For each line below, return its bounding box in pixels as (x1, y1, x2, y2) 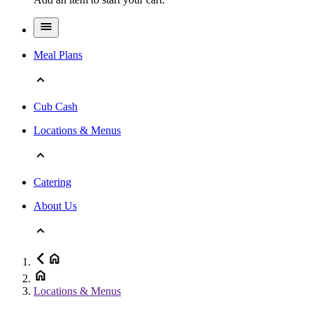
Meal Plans (34, 48, 82, 61)
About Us (34, 199, 77, 212)
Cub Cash (34, 100, 78, 112)
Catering (34, 175, 71, 188)
